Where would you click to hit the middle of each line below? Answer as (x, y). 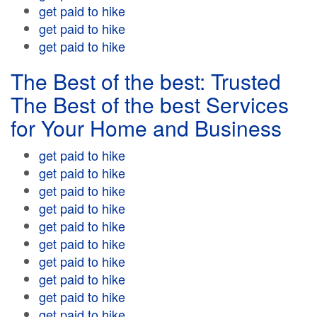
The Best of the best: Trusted (146, 81)
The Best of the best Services (150, 104)
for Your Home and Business (146, 128)
